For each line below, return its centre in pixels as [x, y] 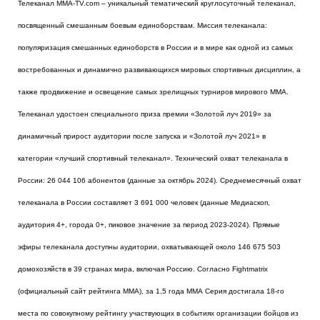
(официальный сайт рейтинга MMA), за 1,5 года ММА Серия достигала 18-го [151, 291]
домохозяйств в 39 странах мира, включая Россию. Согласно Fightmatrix [143, 269]
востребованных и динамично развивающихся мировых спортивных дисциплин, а [159, 70]
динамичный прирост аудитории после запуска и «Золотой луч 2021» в [142, 136]
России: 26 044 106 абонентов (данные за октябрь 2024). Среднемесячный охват [160, 181]
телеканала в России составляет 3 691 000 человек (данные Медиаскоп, [144, 203]
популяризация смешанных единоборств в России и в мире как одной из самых [155, 48]
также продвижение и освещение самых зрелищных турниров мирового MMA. [153, 92]
